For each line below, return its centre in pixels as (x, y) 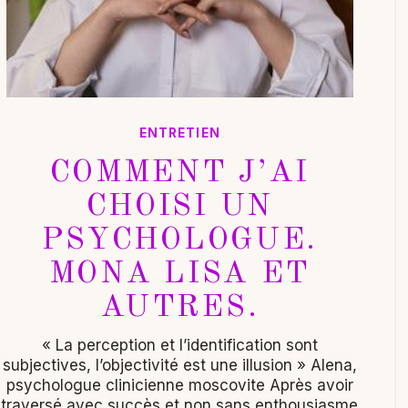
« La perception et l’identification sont (179, 346)
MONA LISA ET (180, 275)
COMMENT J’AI (180, 173)
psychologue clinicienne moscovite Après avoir (179, 386)
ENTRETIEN (179, 133)
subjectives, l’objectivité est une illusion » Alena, (179, 366)
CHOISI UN (180, 207)
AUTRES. (180, 308)
